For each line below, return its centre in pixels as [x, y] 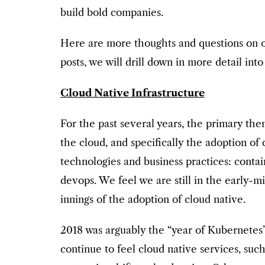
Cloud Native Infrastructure [132, 93]
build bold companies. [112, 13]
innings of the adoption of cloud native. [153, 200]
